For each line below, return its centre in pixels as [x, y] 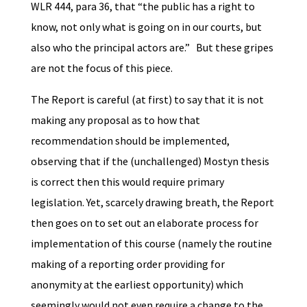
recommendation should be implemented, [130, 140]
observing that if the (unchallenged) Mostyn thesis [150, 161]
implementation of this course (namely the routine [151, 243]
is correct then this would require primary [127, 181]
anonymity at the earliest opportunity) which [137, 284]
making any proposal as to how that [115, 120]
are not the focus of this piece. [101, 67]
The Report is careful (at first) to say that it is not [147, 99]
